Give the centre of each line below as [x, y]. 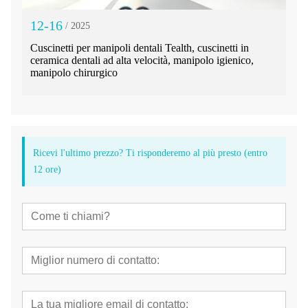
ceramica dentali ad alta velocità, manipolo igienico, [142, 60]
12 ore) [47, 170]
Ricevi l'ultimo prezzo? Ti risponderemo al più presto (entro [150, 153]
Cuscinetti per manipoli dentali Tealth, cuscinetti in [140, 48]
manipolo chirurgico [74, 73]
